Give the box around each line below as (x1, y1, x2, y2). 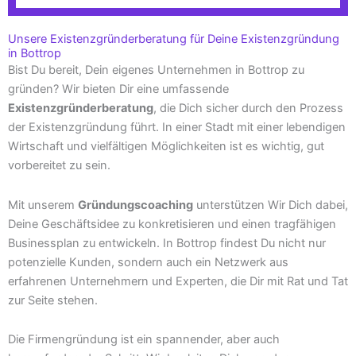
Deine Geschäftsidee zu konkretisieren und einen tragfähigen (8, 216, 336, 231)
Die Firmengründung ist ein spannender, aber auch (8, 332, 280, 347)
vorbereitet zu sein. (8, 158, 110, 173)
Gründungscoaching (78, 197, 193, 212)
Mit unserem (8, 197, 78, 212)
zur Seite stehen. (8, 292, 98, 308)
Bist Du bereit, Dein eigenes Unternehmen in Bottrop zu (8, 63, 304, 78)
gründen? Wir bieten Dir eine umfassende (8, 82, 229, 97)
